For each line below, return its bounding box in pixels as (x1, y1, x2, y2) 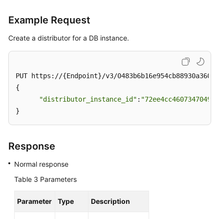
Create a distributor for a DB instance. (8, 34, 129, 42)
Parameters (40, 175, 77, 183)
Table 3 (14, 175, 40, 183)
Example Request (8, 14, 90, 26)
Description (91, 197, 130, 205)
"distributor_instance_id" (39, 95, 137, 103)
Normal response (14, 160, 68, 168)
